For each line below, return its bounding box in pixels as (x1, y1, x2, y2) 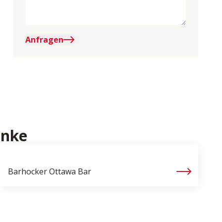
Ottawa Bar (49, 166, 91, 177)
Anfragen (25, 34, 63, 45)
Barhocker (8, 166, 47, 177)
